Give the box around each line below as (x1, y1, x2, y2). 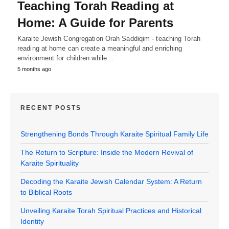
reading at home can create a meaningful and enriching (17, 44, 182, 52)
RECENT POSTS (20, 104, 82, 111)
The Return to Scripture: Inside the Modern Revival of (20, 148, 193, 156)
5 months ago (17, 65, 51, 72)
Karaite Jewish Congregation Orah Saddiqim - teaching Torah (17, 34, 200, 42)
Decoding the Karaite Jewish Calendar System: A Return (20, 177, 202, 186)
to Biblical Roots (20, 188, 72, 196)
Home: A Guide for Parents (17, 15, 173, 30)
